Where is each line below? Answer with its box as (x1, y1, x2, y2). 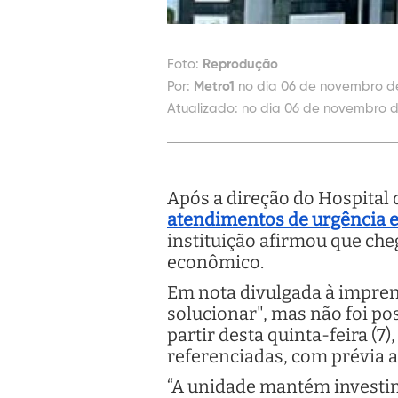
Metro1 (194, 79, 235, 93)
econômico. (167, 251, 264, 273)
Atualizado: (167, 101, 238, 115)
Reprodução (203, 57, 278, 71)
